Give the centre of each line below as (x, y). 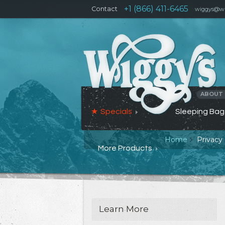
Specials (116, 111)
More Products (125, 148)
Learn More (124, 209)
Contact (104, 9)
